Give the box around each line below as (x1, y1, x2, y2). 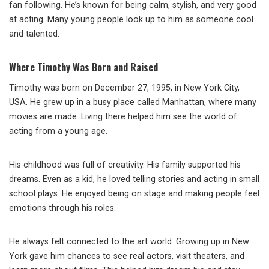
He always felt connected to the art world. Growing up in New (9, 237, 249, 247)
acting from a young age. (9, 126, 107, 137)
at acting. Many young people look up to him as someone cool (9, 14, 253, 25)
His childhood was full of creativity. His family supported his (9, 160, 241, 171)
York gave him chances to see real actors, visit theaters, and (9, 251, 244, 262)
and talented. (9, 29, 59, 40)
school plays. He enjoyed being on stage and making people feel (9, 189, 259, 199)
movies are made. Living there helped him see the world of (9, 112, 237, 122)
